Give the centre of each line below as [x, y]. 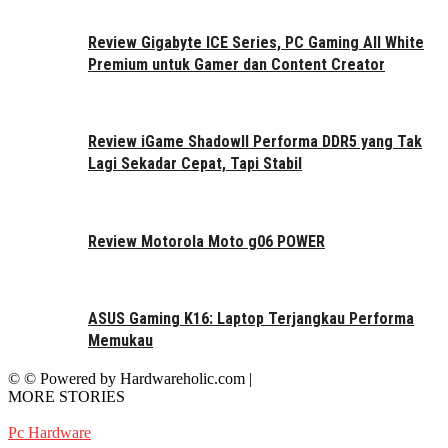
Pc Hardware [49, 432]
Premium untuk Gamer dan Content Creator [236, 64]
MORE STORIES [66, 396]
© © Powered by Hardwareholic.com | [130, 378]
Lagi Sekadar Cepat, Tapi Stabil [195, 164]
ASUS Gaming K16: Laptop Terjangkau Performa [251, 319]
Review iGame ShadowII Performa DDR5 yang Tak [255, 142]
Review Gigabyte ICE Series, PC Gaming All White [256, 42]
